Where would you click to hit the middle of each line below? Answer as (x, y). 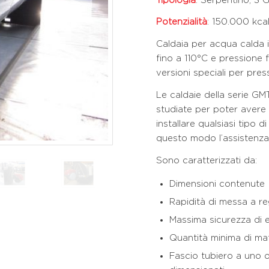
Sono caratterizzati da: (207, 160)
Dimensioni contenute (217, 184)
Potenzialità (182, 22)
